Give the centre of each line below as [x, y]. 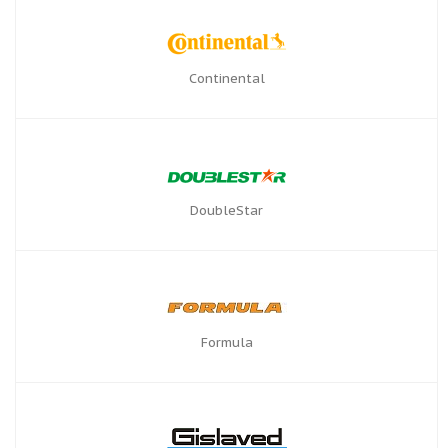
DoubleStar [226, 210]
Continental [226, 78]
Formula [226, 342]
